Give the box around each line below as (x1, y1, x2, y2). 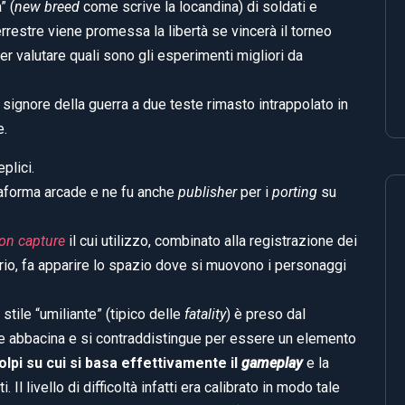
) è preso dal (226, 305, 306, 323)
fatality (184, 305, 226, 323)
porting (272, 183, 317, 201)
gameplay (241, 353, 303, 372)
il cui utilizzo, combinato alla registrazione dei (65, 231, 357, 250)
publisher (178, 183, 237, 201)
